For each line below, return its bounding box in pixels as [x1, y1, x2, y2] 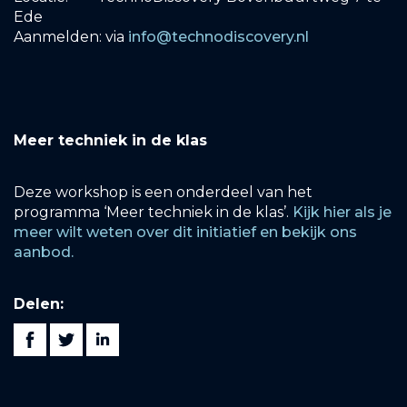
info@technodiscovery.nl [128, 28, 309, 45]
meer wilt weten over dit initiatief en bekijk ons [14, 223, 357, 241]
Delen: [14, 295, 64, 313]
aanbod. [14, 243, 77, 261]
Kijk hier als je [293, 203, 392, 221]
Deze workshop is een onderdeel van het [14, 184, 313, 201]
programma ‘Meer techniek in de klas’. [14, 203, 293, 221]
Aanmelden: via [14, 28, 128, 45]
